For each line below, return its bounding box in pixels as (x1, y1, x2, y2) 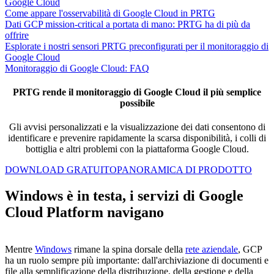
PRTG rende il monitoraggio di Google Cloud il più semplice (13, 86, 261, 97)
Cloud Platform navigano (5, 204, 164, 221)
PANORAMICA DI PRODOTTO (117, 165, 252, 176)
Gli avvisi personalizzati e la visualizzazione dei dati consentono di (9, 122, 265, 133)
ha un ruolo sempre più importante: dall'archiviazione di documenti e (5, 254, 268, 265)
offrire (5, 29, 29, 40)
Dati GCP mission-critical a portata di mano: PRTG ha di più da (5, 18, 250, 29)
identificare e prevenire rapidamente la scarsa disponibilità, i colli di (8, 133, 266, 144)
